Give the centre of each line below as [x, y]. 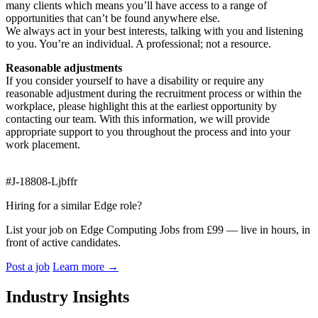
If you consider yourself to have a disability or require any [135, 80]
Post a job [28, 266]
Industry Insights [67, 296]
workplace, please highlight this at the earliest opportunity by [141, 106]
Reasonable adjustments [64, 67]
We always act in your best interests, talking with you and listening [154, 31]
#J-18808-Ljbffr [42, 181]
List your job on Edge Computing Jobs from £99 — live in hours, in [158, 229]
